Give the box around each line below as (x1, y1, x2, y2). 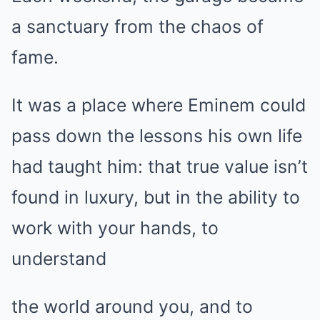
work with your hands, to (11, 217, 219, 239)
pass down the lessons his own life (11, 125, 302, 147)
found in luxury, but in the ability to (11, 186, 300, 209)
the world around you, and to (11, 296, 253, 318)
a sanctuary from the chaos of (11, 16, 264, 38)
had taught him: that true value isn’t (11, 156, 308, 178)
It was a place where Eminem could (11, 94, 306, 116)
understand (11, 248, 106, 270)
